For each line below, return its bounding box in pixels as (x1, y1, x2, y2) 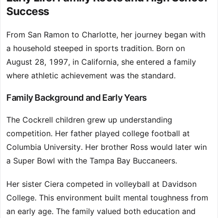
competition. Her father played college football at (6, 128, 190, 139)
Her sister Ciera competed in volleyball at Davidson (6, 179, 197, 189)
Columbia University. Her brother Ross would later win (6, 142, 207, 152)
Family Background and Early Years (6, 92, 147, 103)
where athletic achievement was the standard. (6, 71, 176, 81)
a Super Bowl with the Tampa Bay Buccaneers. (6, 156, 177, 166)
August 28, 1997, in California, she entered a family (6, 57, 196, 67)
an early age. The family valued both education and (6, 206, 196, 217)
